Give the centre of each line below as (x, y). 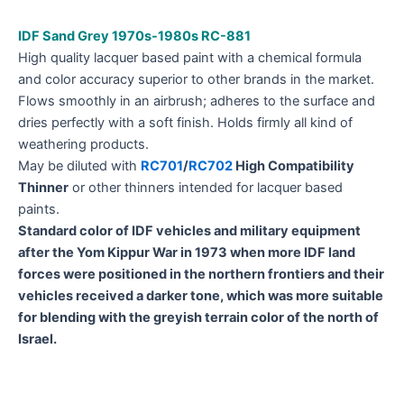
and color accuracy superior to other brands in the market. (196, 79)
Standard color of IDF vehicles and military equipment (189, 230)
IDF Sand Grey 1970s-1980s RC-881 (134, 36)
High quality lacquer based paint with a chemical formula (190, 57)
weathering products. (83, 144)
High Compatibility (294, 165)
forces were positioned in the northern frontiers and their (201, 274)
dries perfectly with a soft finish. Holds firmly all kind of (185, 122)
